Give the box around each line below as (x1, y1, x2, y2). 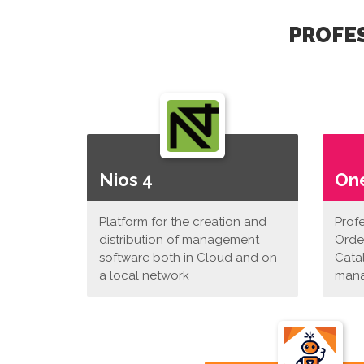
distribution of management (99, 232, 259, 247)
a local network (99, 268, 189, 283)
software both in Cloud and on (99, 250, 277, 265)
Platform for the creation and (99, 214, 266, 229)
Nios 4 (99, 169, 153, 190)
